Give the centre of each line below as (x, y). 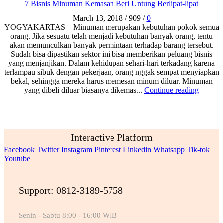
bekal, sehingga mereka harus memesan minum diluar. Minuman (111, 81)
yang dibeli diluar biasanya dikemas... (84, 90)
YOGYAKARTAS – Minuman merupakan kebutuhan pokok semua (111, 27)
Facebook (19, 150)
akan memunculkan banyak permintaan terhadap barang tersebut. (111, 45)
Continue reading (171, 90)
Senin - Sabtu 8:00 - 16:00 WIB (68, 215)
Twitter (48, 150)
